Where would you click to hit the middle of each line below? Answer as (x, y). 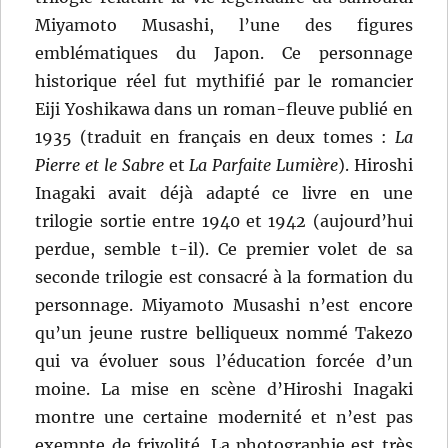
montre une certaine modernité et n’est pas (224, 417)
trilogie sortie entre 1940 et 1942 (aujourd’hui (224, 221)
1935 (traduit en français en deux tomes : (215, 137)
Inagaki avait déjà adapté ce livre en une (224, 193)
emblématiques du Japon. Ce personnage (224, 53)
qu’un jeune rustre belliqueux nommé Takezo (224, 333)
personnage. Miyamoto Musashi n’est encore (224, 305)
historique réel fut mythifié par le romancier (224, 81)
